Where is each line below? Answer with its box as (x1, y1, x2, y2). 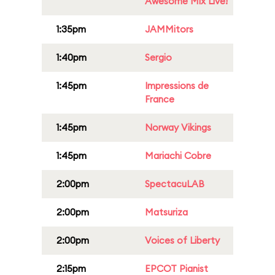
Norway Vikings (145, 122, 211, 133)
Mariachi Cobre (145, 150, 211, 161)
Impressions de (145, 80, 209, 91)
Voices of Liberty (145, 234, 220, 246)
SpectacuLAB (145, 178, 204, 190)
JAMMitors (145, 23, 193, 35)
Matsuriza (145, 206, 188, 218)
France (145, 93, 174, 105)
